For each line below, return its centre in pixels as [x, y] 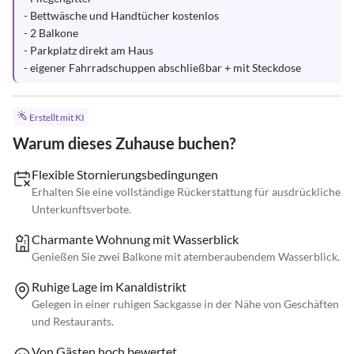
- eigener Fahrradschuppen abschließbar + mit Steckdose [162, 68]
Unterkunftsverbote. [81, 209]
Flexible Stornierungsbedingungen [125, 175]
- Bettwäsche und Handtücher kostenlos [121, 15]
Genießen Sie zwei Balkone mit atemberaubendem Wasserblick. [186, 257]
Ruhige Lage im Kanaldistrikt [109, 287]
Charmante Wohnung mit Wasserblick [135, 239]
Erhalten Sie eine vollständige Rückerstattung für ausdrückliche [186, 192]
